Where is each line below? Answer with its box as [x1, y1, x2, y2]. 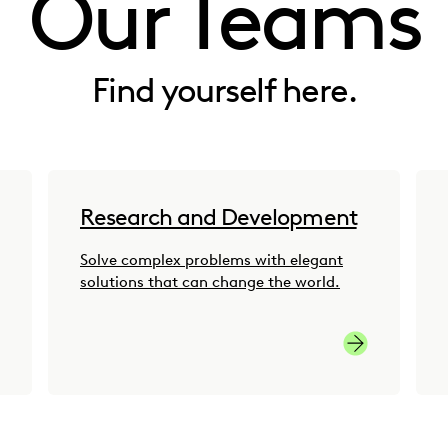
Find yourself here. [91, 69, 357, 112]
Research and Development [80, 203, 357, 232]
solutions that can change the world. [80, 273, 340, 292]
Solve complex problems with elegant [80, 251, 343, 270]
